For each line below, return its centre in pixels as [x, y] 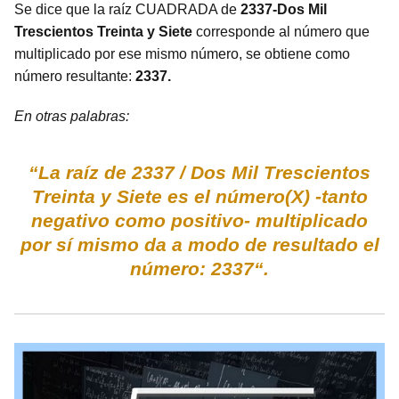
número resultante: [75, 76]
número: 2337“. [199, 269]
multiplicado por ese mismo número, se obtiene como [182, 54]
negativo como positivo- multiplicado [199, 220]
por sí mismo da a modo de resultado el [199, 244]
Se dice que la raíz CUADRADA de [127, 9]
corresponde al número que [281, 32]
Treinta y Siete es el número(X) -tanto [199, 196]
